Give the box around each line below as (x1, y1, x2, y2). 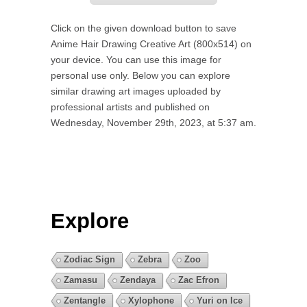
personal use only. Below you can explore (51, 69, 230, 81)
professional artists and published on (51, 101, 210, 112)
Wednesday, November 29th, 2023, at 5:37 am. (51, 116, 256, 128)
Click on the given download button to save (51, 22, 236, 34)
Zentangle (64, 295, 106, 306)
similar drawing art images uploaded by (51, 85, 221, 97)
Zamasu (64, 274, 97, 285)
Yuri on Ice (197, 295, 243, 306)
